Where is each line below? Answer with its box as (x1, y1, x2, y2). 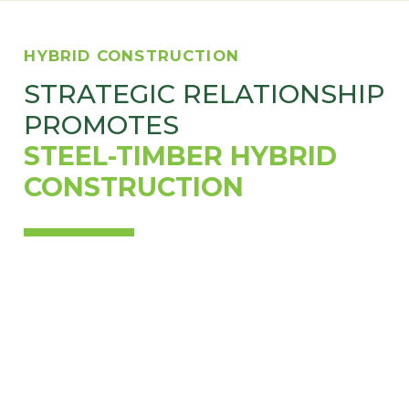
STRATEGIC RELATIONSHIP (24, 77, 385, 110)
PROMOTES (24, 108, 180, 141)
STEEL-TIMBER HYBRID (24, 139, 338, 172)
